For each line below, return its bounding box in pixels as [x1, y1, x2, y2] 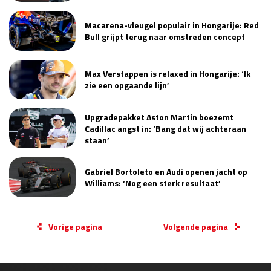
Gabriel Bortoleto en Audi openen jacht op [85, 165, 247, 178]
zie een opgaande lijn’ [85, 79, 169, 92]
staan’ [85, 133, 109, 146]
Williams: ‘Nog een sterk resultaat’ [85, 177, 221, 190]
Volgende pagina [163, 220, 228, 233]
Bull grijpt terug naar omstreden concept [85, 30, 245, 43]
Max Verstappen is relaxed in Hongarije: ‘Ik [85, 67, 250, 80]
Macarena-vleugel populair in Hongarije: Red [85, 18, 259, 31]
